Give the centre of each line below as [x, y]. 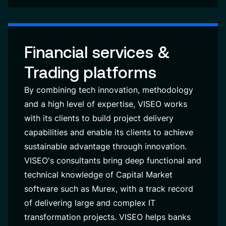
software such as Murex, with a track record [109, 189]
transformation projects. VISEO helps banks [107, 217]
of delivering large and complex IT [90, 203]
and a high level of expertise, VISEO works [106, 104]
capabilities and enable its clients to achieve [109, 132]
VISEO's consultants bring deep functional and [113, 160]
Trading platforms [90, 72]
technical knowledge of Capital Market [98, 175]
